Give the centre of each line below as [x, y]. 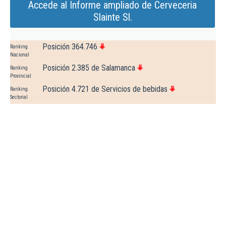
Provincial [21, 76]
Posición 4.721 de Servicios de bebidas [105, 89]
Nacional [20, 55]
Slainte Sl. [112, 17]
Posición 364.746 [70, 47]
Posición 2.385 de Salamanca [89, 68]
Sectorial [19, 97]
